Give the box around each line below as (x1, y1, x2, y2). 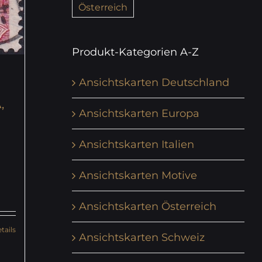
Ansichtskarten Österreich (78, 199, 216, 213)
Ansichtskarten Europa (78, 106, 199, 120)
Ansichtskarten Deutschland (78, 75, 229, 89)
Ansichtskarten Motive (78, 168, 197, 182)
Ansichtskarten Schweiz (78, 230, 205, 244)
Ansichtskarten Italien (78, 137, 194, 151)
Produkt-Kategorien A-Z (71, 45, 199, 58)
